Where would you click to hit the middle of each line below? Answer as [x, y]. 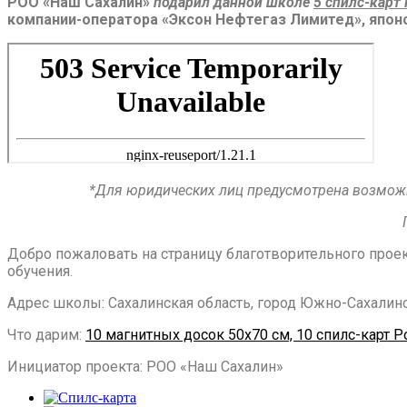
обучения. [40, 271]
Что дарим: [46, 334]
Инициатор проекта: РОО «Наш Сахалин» [145, 366]
